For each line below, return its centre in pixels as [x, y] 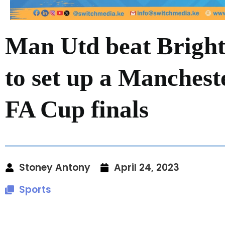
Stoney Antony [55, 167]
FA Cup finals [77, 109]
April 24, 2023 [147, 167]
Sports [35, 189]
